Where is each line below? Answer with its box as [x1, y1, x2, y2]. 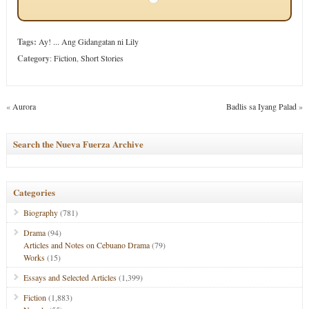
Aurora [12, 101, 36, 112]
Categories [12, 186, 55, 199]
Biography [23, 207, 58, 218]
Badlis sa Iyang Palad [226, 101, 297, 112]
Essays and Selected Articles [23, 272, 117, 283]
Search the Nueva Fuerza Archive [12, 137, 143, 150]
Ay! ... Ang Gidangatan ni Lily [38, 36, 139, 47]
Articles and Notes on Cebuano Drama [23, 239, 150, 250]
